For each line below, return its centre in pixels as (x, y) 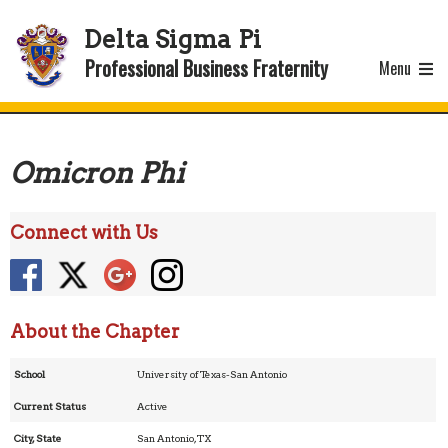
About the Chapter (95, 331)
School (29, 374)
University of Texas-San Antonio (212, 374)
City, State (38, 438)
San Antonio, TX (174, 438)
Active (153, 406)
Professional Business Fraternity (206, 68)
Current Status (50, 406)
